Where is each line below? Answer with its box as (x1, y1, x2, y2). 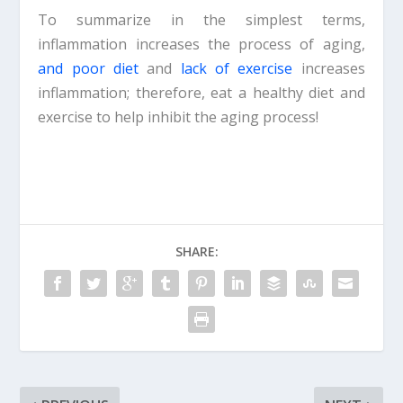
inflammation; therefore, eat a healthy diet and (38, 82, 365, 103)
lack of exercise (180, 58, 293, 78)
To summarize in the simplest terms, (38, 9, 365, 30)
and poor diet (38, 58, 139, 78)
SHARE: (175, 243, 219, 261)
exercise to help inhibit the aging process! (38, 106, 319, 127)
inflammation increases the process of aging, (38, 33, 365, 54)
